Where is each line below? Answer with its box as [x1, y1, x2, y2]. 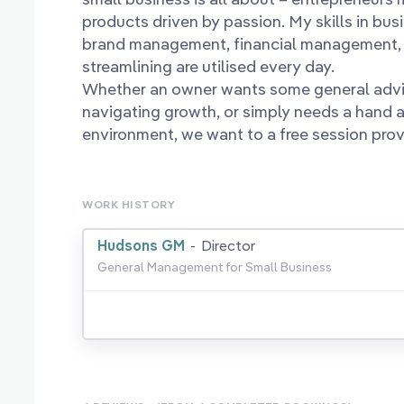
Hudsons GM [97, 236, 186, 255]
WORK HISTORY [82, 197, 176, 212]
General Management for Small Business [97, 259, 333, 276]
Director [201, 236, 256, 255]
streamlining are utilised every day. [82, 56, 335, 78]
